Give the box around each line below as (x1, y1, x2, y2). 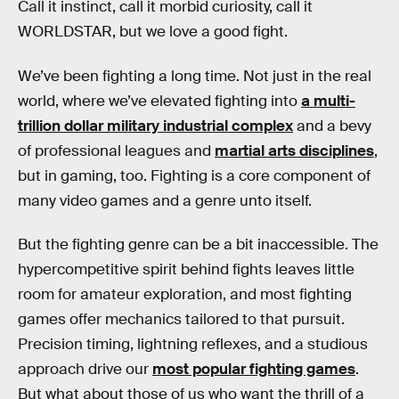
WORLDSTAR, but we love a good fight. (18, 22, 288, 41)
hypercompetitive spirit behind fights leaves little (18, 260, 354, 280)
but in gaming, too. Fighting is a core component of (18, 166, 370, 185)
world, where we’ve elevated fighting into (18, 91, 301, 110)
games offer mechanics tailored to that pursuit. (18, 310, 345, 330)
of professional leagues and (18, 141, 215, 160)
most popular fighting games (152, 360, 355, 379)
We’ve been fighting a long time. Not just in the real (18, 66, 371, 85)
